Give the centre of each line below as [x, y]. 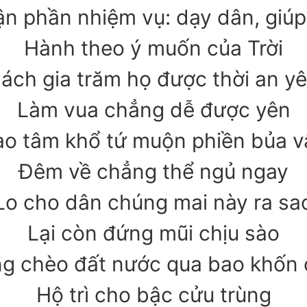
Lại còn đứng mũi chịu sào [153, 233]
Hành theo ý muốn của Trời [153, 48]
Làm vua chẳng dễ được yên [153, 110]
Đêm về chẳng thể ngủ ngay [153, 172]
